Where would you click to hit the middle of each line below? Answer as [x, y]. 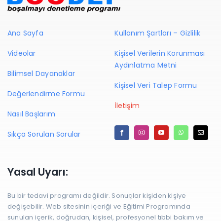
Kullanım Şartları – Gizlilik [158, 33]
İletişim [127, 106]
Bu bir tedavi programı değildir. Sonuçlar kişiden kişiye [97, 196]
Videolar [21, 54]
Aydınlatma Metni [146, 65]
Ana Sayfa [25, 33]
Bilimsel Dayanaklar [41, 74]
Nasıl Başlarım [31, 114]
